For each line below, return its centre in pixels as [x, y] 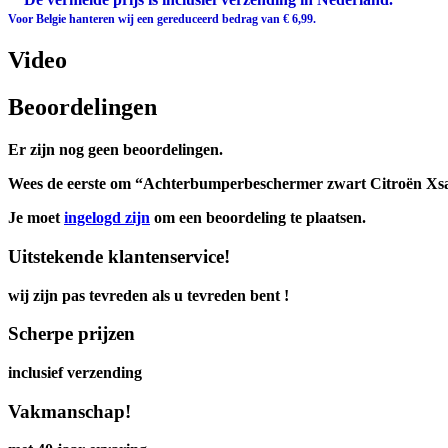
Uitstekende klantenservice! [119, 256]
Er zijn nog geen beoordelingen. [115, 150]
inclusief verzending [75, 372]
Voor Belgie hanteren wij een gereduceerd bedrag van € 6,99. [162, 19]
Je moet [36, 218]
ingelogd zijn [107, 218]
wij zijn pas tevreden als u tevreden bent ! [148, 295]
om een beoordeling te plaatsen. [258, 218]
